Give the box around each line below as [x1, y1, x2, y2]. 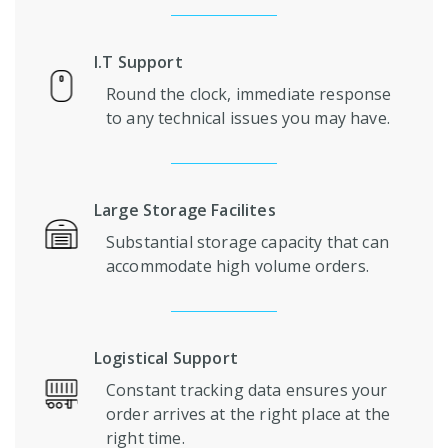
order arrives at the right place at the [106, 402, 391, 425]
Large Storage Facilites [94, 198, 276, 221]
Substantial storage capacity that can [106, 230, 389, 253]
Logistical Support [94, 346, 238, 369]
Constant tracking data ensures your [106, 378, 388, 401]
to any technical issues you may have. [106, 106, 390, 129]
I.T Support [94, 50, 183, 73]
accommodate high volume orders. [106, 254, 369, 277]
